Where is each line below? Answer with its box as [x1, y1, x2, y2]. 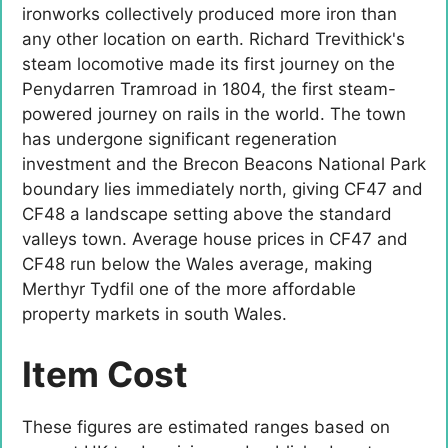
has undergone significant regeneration [22, 129, 337, 150]
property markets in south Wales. [22, 304, 287, 325]
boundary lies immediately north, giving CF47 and [22, 179, 423, 200]
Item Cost [22, 352, 188, 395]
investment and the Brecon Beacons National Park [22, 154, 426, 175]
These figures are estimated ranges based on [22, 416, 390, 437]
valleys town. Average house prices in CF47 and [22, 229, 408, 250]
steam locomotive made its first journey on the [22, 54, 395, 75]
